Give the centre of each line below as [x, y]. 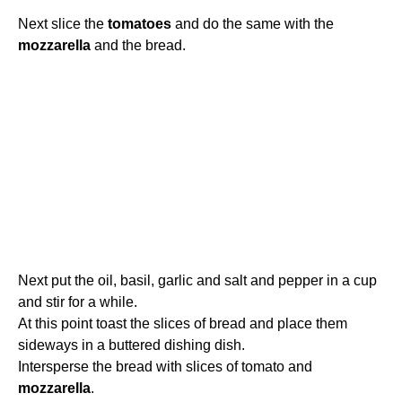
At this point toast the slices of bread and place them [183, 324]
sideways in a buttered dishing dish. [131, 345]
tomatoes [140, 24]
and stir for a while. [78, 302]
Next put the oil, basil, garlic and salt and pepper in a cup [197, 281]
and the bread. [138, 46]
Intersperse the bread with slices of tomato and [165, 367]
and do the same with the [253, 24]
